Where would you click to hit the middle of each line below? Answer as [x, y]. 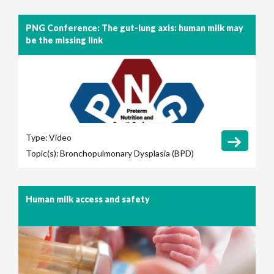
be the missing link [64, 40]
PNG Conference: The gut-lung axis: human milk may [135, 28]
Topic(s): [42, 154]
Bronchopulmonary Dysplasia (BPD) [127, 154]
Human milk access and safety [88, 199]
